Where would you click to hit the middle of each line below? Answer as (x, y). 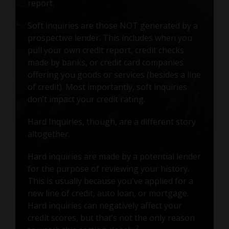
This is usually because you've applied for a (110, 181)
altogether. (49, 134)
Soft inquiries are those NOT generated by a (112, 25)
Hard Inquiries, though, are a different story (111, 121)
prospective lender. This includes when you (110, 38)
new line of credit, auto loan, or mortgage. (108, 193)
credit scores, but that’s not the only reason (111, 217)
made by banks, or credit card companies (105, 62)
